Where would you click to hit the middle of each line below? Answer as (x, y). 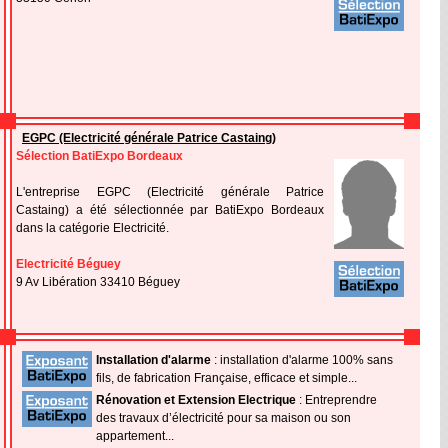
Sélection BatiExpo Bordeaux (99, 156)
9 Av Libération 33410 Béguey (98, 282)
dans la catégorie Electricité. (92, 228)
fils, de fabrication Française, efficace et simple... (226, 378)
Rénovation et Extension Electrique (196, 400)
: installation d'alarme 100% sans (302, 360)
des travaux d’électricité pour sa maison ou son (223, 418)
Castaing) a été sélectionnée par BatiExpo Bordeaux (170, 210)
